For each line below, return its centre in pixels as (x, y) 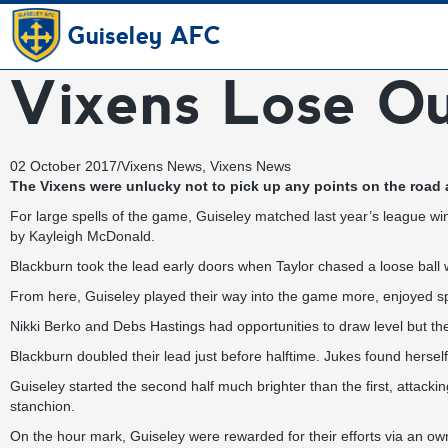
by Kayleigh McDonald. (82, 236)
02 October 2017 (63, 166)
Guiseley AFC (144, 36)
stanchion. (42, 406)
